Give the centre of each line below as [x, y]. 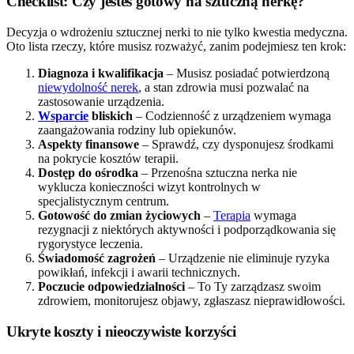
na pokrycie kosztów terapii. [108, 159]
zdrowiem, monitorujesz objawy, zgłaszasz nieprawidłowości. [192, 301]
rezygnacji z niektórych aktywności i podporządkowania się [187, 230]
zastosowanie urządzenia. [101, 102]
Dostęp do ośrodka [88, 173]
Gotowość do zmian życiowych [119, 216]
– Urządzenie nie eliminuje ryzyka [243, 258]
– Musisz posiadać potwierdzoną [247, 73]
